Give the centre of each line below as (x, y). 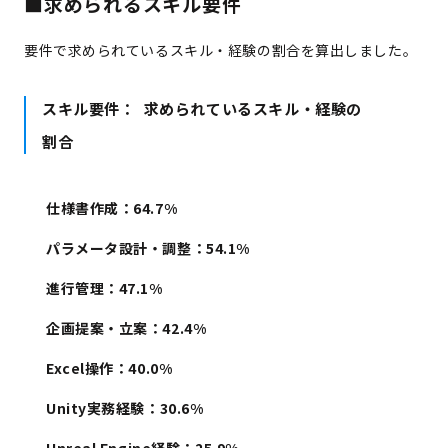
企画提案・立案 (97, 328)
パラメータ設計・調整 (119, 248)
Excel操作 (80, 368)
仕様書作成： (90, 208)
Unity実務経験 (96, 408)
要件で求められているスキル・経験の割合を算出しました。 (221, 50)
